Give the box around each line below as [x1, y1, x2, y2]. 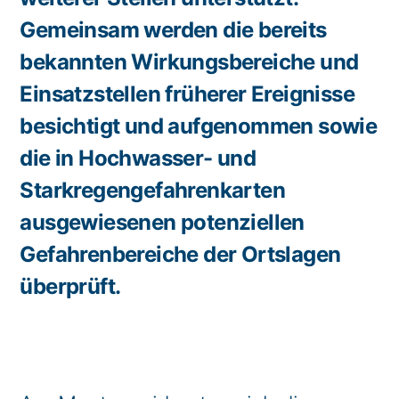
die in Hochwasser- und [20, 145, 256, 171]
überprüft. [20, 273, 121, 299]
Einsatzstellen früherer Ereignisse [20, 81, 355, 107]
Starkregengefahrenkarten [20, 177, 286, 203]
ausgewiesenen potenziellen [20, 209, 305, 235]
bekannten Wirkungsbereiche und [20, 49, 359, 75]
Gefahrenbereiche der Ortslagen [20, 241, 341, 267]
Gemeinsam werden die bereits [20, 17, 327, 43]
